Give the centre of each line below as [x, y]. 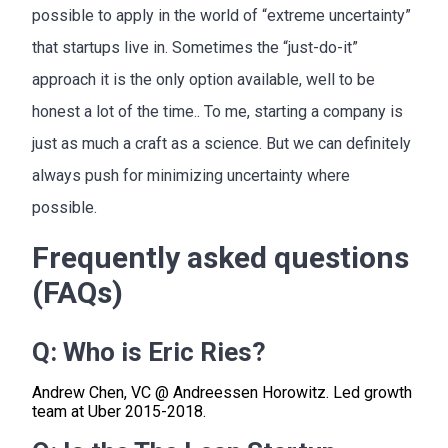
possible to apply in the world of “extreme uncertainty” [221, 15]
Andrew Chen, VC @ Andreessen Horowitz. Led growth [222, 392]
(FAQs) [77, 292]
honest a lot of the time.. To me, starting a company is [217, 111]
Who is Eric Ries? [164, 351]
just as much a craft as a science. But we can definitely [221, 143]
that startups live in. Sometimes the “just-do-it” [195, 47]
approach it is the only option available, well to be [203, 79]
